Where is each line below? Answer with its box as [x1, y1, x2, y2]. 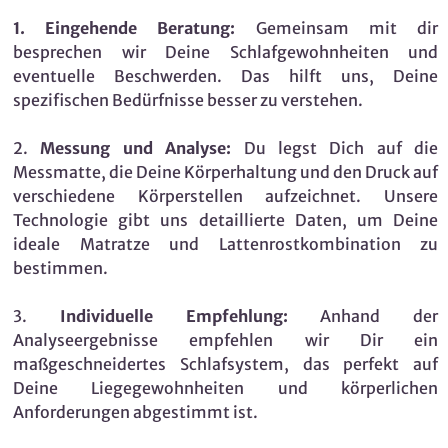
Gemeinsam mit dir [235, 18, 439, 39]
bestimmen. [13, 258, 108, 279]
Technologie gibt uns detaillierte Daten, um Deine [13, 210, 438, 231]
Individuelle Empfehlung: [59, 306, 288, 327]
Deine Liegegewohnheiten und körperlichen [13, 378, 438, 399]
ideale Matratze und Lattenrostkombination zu [13, 234, 438, 255]
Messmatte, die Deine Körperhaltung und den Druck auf [13, 162, 438, 183]
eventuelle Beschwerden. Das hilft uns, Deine [13, 66, 438, 87]
